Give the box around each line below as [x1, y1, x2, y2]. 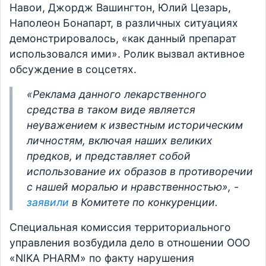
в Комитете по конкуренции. [69, 196, 218, 209]
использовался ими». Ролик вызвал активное [9, 47, 245, 61]
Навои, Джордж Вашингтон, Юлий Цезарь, [9, 1, 231, 14]
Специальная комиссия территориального [9, 221, 231, 234]
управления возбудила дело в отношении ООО [9, 236, 250, 249]
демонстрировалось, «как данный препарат [9, 32, 236, 45]
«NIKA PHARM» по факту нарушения [9, 252, 194, 265]
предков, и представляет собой [27, 150, 191, 163]
